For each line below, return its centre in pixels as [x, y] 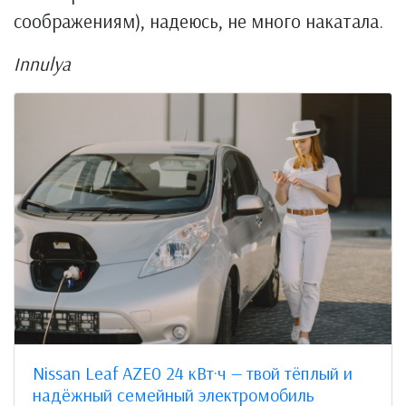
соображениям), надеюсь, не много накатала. [198, 21]
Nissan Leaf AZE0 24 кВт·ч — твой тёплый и [193, 373]
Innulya [42, 63]
